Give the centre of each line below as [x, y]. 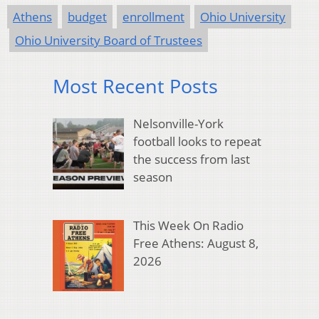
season [152, 177]
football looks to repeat [197, 141]
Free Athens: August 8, [195, 244]
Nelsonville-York [178, 123]
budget [87, 17]
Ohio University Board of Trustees [109, 41]
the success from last [191, 159]
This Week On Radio [188, 226]
